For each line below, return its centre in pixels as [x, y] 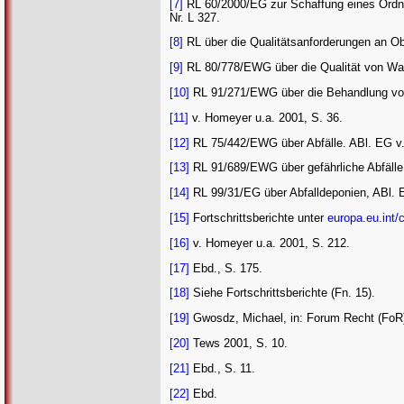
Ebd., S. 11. [222, 368]
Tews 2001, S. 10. [239, 344]
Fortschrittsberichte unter [258, 218]
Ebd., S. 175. [226, 268]
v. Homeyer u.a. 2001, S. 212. [270, 243]
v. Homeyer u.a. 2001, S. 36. [266, 117]
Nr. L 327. [195, 17]
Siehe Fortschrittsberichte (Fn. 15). [282, 293]
